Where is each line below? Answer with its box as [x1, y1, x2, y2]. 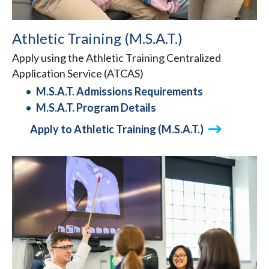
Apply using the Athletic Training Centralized [12, 50, 221, 64]
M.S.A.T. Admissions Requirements [36, 84, 203, 98]
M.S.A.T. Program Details [36, 100, 156, 114]
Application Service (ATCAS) [12, 66, 144, 80]
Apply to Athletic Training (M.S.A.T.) [29, 122, 204, 136]
